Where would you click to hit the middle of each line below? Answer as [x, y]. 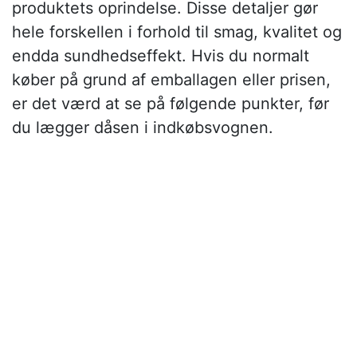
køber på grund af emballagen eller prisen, [171, 80]
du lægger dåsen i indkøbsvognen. [143, 128]
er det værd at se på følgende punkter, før [171, 104]
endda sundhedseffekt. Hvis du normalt [161, 56]
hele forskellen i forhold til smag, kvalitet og [177, 32]
